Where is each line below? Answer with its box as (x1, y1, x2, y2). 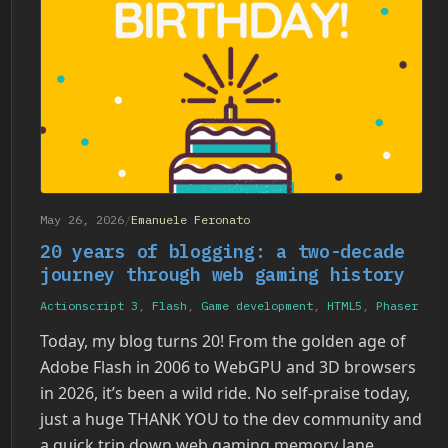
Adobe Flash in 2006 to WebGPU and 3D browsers (40, 356, 416, 379)
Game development (201, 298, 313, 314)
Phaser (376, 298, 418, 314)
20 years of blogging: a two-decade (40, 240, 405, 264)
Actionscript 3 (40, 298, 138, 314)
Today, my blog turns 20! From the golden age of (40, 330, 406, 353)
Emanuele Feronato (131, 212, 250, 228)
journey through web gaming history (40, 263, 405, 287)
